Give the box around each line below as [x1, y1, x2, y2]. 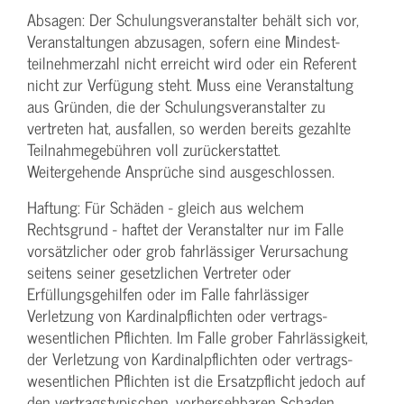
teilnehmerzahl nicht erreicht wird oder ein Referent [27, 50, 356, 77]
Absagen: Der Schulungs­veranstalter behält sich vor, [27, 6, 359, 33]
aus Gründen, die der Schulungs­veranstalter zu [27, 93, 326, 120]
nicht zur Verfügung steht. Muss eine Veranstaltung [27, 71, 353, 98]
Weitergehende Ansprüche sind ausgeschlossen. [27, 158, 335, 185]
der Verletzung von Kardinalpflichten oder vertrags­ [27, 345, 353, 372]
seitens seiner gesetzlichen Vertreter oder [27, 259, 291, 286]
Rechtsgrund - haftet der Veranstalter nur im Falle [27, 216, 344, 243]
